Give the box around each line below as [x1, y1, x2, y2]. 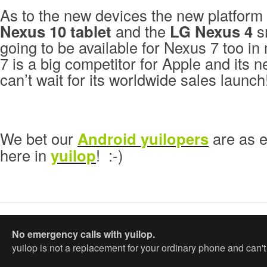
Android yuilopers [77, 128, 209, 150]
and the [111, 20, 170, 42]
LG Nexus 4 [170, 20, 253, 43]
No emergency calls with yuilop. [12, 226, 155, 241]
